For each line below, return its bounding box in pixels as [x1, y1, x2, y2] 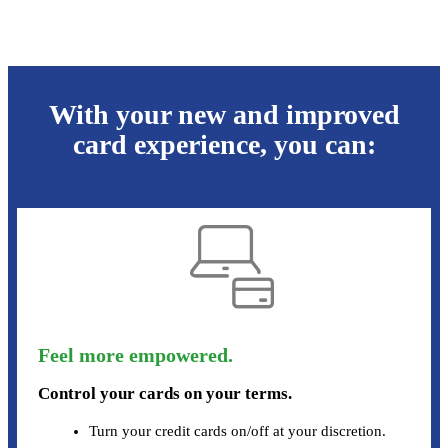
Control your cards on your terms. [37, 383, 292, 403]
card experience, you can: [72, 128, 376, 160]
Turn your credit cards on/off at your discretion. [89, 422, 387, 439]
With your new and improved [48, 98, 400, 130]
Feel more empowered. [37, 343, 233, 366]
